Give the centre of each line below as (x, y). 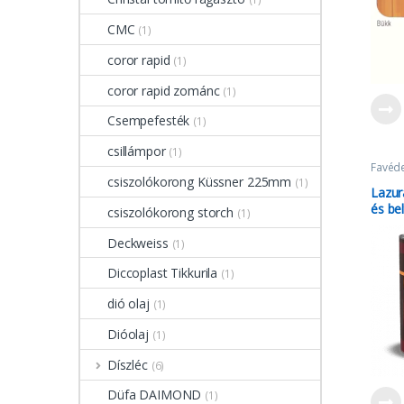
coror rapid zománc (164, 90)
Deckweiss (138, 243)
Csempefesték (149, 121)
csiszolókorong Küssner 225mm (200, 181)
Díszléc (127, 364)
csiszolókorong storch (171, 212)
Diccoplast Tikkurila (163, 273)
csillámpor (137, 151)
